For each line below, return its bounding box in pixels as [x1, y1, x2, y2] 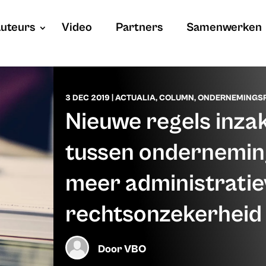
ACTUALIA [115, 93, 156, 103]
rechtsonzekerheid [65, 201, 262, 229]
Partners [116, 21, 163, 34]
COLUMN [159, 93, 194, 103]
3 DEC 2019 [65, 93, 110, 103]
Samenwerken [186, 21, 262, 34]
